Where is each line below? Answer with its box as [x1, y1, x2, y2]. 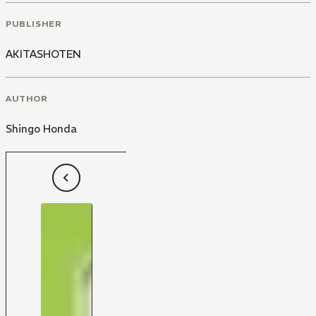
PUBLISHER [6, 18, 62, 29]
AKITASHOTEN [6, 47, 81, 61]
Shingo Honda [6, 121, 77, 135]
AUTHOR [6, 92, 48, 104]
